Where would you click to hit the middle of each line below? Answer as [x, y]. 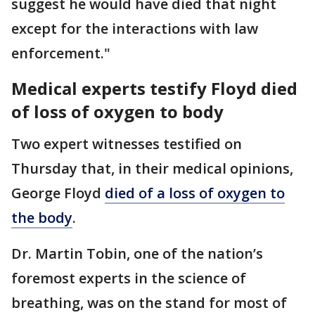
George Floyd [58, 193]
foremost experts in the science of [129, 278]
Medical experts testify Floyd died [154, 88]
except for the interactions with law [135, 28]
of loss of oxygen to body [117, 111]
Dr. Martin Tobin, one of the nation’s [137, 253]
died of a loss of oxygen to [195, 193]
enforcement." [63, 53]
